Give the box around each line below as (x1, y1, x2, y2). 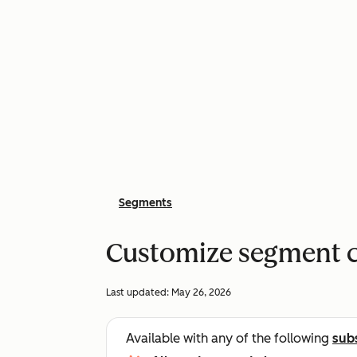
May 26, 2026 (171, 287, 231, 298)
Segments (119, 196, 172, 210)
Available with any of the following (126, 331, 332, 346)
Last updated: (106, 287, 171, 298)
